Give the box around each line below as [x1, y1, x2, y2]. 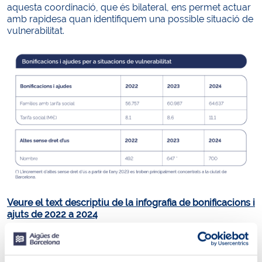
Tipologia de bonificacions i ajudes [7, 240, 219, 256]
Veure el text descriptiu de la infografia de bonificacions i [7, 196, 255, 208]
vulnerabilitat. [7, 25, 64, 36]
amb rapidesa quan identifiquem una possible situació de [7, 13, 253, 25]
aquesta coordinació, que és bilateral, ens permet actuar [7, 2, 251, 13]
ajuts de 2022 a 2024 [7, 208, 98, 220]
